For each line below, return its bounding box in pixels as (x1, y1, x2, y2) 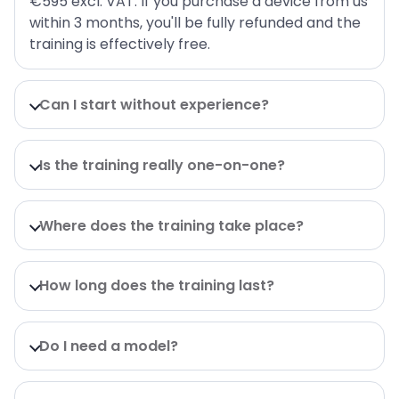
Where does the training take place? (38, 215, 304, 236)
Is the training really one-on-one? (38, 154, 285, 175)
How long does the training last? (38, 275, 274, 297)
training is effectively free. (29, 34, 210, 55)
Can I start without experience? (38, 94, 269, 115)
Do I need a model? (38, 336, 178, 357)
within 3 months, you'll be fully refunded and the (29, 12, 361, 34)
